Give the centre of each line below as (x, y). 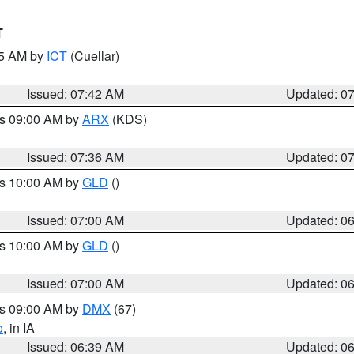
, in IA (19, 328)
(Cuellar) (93, 56)
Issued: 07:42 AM (76, 94)
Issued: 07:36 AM (76, 157)
